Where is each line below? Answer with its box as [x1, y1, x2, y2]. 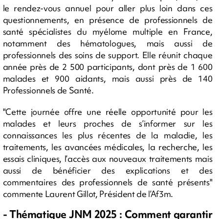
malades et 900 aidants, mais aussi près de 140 [2, 72, 213, 84]
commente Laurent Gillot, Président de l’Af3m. [2, 188, 174, 199]
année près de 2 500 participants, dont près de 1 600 [2, 61, 213, 72]
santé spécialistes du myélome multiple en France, [2, 25, 213, 37]
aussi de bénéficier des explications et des [2, 164, 213, 176]
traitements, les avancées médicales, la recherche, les [2, 141, 213, 153]
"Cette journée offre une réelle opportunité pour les [2, 106, 213, 117]
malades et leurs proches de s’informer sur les [2, 117, 213, 129]
